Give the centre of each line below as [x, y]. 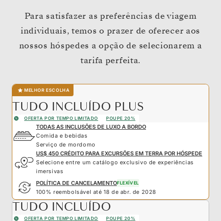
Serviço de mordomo [66, 144]
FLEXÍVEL [128, 183]
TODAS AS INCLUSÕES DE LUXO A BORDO [91, 127]
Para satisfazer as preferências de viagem [110, 16]
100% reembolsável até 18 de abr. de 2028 [96, 192]
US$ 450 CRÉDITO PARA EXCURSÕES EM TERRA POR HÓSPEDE [119, 153]
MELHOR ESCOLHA [47, 90]
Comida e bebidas [62, 135]
